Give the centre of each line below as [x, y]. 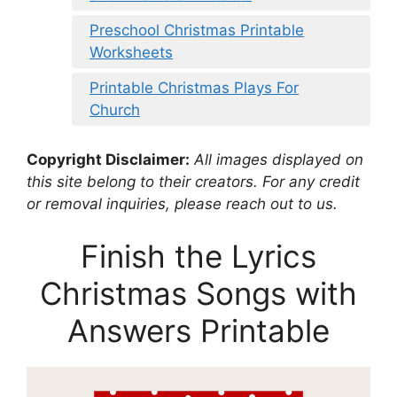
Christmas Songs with [198, 294]
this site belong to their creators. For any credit [193, 181]
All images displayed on [276, 159]
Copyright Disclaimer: [108, 159]
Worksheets [131, 53]
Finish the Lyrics [198, 257]
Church [115, 110]
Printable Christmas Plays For [194, 88]
